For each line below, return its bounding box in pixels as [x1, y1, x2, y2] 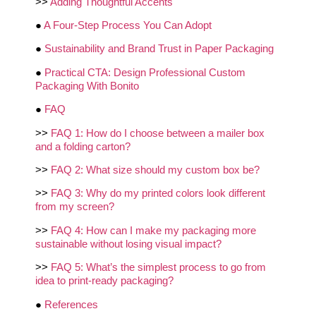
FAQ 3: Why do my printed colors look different [51, 187, 265, 200]
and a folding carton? [35, 140, 130, 152]
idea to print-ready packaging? [35, 274, 174, 287]
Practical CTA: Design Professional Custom [44, 66, 245, 78]
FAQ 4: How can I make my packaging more [51, 224, 256, 236]
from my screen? [35, 200, 114, 213]
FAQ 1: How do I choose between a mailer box [51, 126, 265, 139]
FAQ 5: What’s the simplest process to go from [51, 261, 266, 274]
